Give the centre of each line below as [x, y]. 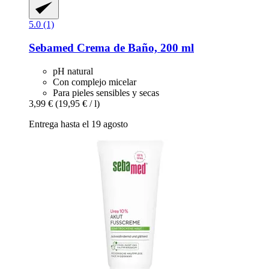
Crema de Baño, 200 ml [134, 47]
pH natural [73, 71]
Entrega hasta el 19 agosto [78, 124]
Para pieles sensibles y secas [106, 92]
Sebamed [51, 47]
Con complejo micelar [95, 82]
